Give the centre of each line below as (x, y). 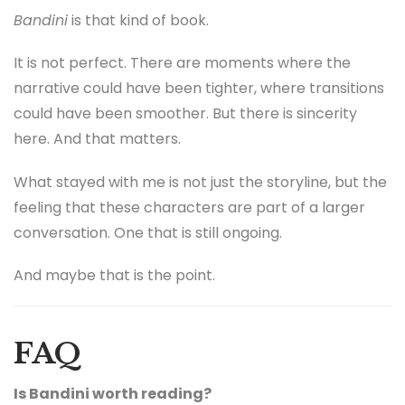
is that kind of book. (138, 21)
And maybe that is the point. (114, 275)
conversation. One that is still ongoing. (148, 232)
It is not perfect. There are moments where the (182, 63)
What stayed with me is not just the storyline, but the (200, 182)
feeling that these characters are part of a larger (189, 207)
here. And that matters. (97, 139)
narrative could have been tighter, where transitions (199, 89)
